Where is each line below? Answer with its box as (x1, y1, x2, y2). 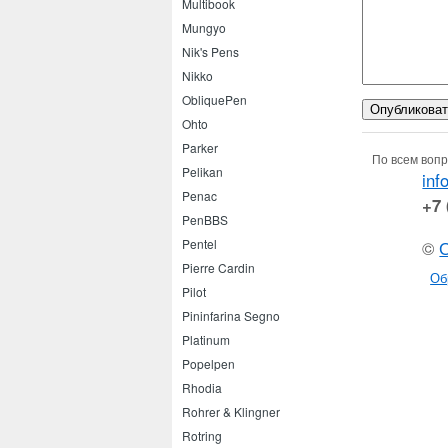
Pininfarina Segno (182, 307, 280, 324)
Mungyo (182, 19, 226, 36)
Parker (182, 139, 218, 156)
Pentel (182, 235, 217, 252)
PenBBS (182, 211, 228, 228)
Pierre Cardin (182, 259, 255, 276)
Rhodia (182, 379, 222, 396)
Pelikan (182, 163, 223, 180)
